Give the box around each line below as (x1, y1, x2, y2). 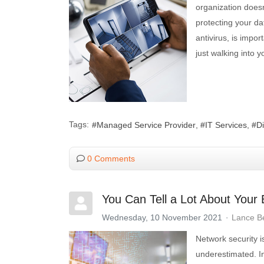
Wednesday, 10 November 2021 (102, 212, 222, 222)
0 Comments (87, 153, 135, 163)
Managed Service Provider (97, 120, 196, 130)
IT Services (205, 120, 247, 130)
